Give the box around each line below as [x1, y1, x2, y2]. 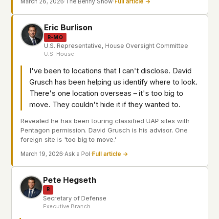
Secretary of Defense [43, 194, 107, 202]
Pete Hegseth [43, 175, 96, 185]
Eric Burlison [44, 23, 92, 33]
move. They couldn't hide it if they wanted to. [29, 100, 180, 109]
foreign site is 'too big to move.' [21, 135, 116, 143]
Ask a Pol [65, 150, 90, 157]
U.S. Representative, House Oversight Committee [44, 42, 188, 50]
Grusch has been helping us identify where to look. [29, 78, 197, 87]
